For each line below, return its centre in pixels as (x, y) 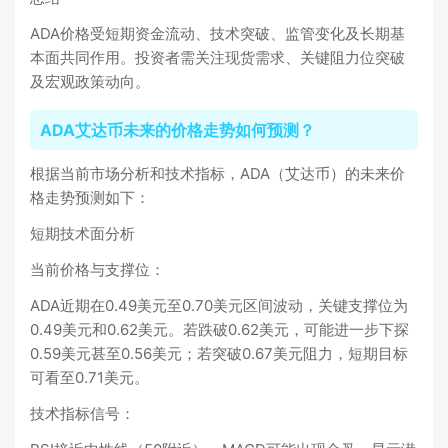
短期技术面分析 (82, 233)
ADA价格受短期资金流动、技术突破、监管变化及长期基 (217, 33)
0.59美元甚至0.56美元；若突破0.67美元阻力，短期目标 (219, 353)
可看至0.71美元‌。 (89, 377)
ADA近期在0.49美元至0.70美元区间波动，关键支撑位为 (219, 305)
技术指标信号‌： (82, 413)
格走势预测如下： (90, 197)
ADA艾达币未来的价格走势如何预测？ (177, 130)
